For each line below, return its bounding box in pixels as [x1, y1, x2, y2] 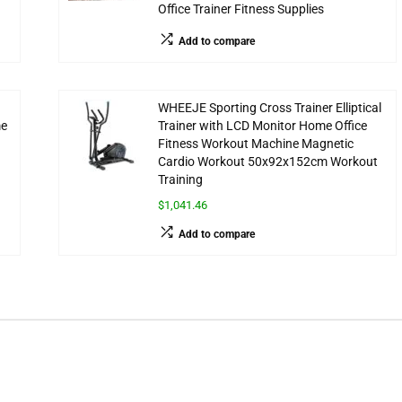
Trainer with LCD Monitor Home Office [157, 118, 367, 135]
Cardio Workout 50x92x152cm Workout [157, 154, 378, 170]
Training [157, 172, 203, 188]
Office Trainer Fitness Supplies [157, 2, 324, 18]
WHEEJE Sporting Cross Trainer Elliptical [157, 100, 381, 117]
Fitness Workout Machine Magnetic [157, 136, 354, 153]
